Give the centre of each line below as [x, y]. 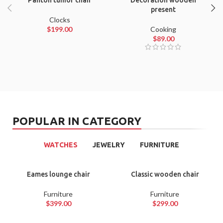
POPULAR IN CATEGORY [77, 121]
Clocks [59, 20]
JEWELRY [109, 145]
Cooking [164, 29]
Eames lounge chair [58, 174]
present [164, 10]
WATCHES [61, 145]
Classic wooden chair [165, 174]
